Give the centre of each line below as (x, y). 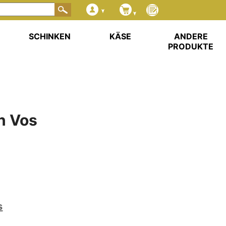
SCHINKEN (49, 36)
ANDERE (191, 36)
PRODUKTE (191, 46)
